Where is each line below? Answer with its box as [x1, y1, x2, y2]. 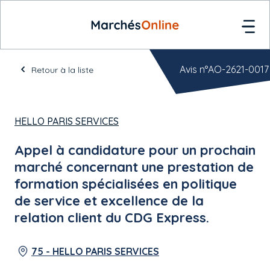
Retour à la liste [31, 64, 93, 75]
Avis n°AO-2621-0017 [180, 63, 269, 75]
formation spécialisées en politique [14, 175, 237, 192]
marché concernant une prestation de [14, 159, 254, 175]
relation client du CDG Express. [14, 209, 209, 226]
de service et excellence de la [14, 192, 204, 209]
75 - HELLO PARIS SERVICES [31, 245, 159, 257]
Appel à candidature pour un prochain [14, 142, 256, 159]
